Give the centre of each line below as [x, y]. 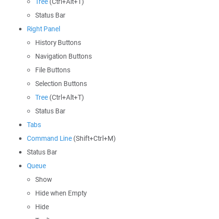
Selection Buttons [61, 84]
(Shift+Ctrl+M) [94, 138]
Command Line [49, 138]
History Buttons [58, 43]
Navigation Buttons [64, 56]
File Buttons [53, 70]
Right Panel [44, 29]
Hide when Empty [61, 193]
